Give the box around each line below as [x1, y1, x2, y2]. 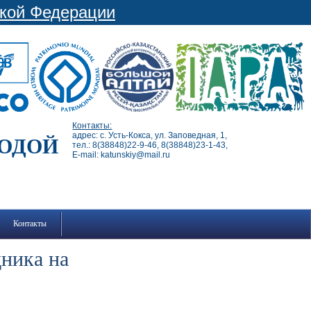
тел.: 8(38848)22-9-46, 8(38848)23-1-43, [72, 140, 228, 150]
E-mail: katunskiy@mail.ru [72, 150, 171, 160]
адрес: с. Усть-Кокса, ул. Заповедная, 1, [72, 131, 228, 140]
